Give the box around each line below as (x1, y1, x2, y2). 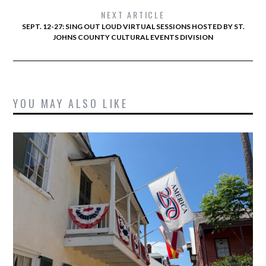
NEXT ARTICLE (101, 8, 165, 21)
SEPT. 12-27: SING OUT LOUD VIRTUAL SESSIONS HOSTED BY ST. (21, 22, 245, 31)
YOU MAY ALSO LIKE (13, 96, 128, 112)
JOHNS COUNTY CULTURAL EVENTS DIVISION (53, 33, 213, 42)
